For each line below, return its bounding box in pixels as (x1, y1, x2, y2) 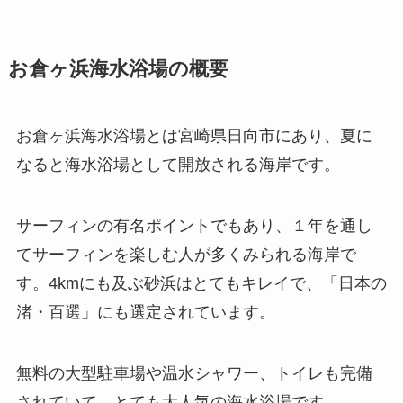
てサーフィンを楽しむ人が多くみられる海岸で (15, 246, 356, 264)
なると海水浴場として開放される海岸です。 (15, 156, 340, 175)
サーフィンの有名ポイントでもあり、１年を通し (15, 217, 372, 236)
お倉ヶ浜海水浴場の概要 (7, 58, 228, 81)
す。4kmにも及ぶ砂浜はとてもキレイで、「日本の (15, 274, 387, 293)
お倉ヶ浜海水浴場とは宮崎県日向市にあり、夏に (15, 127, 372, 146)
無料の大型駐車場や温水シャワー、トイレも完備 (15, 364, 372, 383)
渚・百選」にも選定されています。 (15, 303, 275, 322)
